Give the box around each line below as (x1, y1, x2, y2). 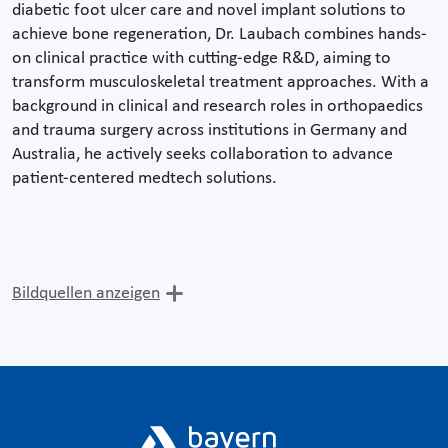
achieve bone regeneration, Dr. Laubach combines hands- (12, 24, 427, 44)
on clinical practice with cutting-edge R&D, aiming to (12, 48, 391, 68)
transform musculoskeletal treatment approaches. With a (12, 72, 429, 92)
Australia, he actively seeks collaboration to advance (12, 144, 393, 164)
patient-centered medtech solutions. (12, 168, 277, 188)
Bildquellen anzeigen (12, 283, 160, 303)
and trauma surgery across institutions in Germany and (12, 120, 407, 140)
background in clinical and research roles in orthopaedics (12, 96, 423, 116)
